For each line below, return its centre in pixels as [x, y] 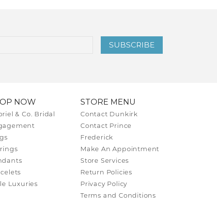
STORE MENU [108, 102]
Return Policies [106, 172]
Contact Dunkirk [109, 114]
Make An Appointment [120, 149]
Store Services [105, 161]
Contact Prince [106, 126]
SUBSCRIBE [132, 45]
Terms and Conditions [118, 196]
